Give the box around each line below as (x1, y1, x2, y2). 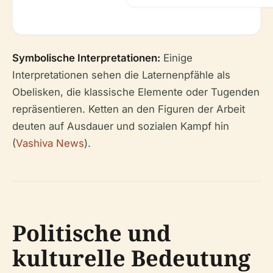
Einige (160, 51, 193, 64)
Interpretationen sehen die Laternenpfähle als (12, 68, 230, 81)
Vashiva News (16, 136, 84, 149)
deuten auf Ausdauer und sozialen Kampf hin (12, 119, 229, 132)
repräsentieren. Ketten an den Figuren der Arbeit (12, 102, 245, 115)
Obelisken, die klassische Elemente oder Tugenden (12, 85, 260, 98)
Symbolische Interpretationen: (12, 51, 160, 64)
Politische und (12, 218, 171, 248)
